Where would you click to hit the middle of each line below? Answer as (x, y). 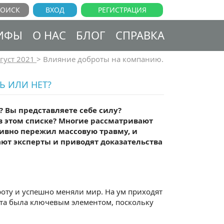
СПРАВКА (140, 35)
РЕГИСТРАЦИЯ (122, 10)
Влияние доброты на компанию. (103, 59)
